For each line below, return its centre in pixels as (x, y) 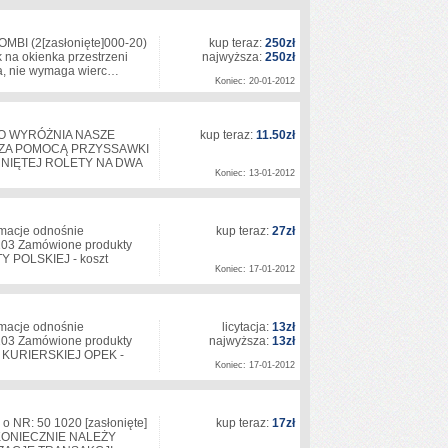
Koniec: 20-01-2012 (255, 81)
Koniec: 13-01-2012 (255, 173)
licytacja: (247, 327)
